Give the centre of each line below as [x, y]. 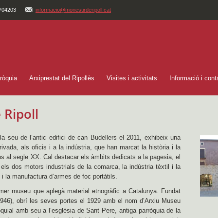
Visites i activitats [132, 78]
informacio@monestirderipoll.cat [73, 10]
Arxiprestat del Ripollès [62, 78]
